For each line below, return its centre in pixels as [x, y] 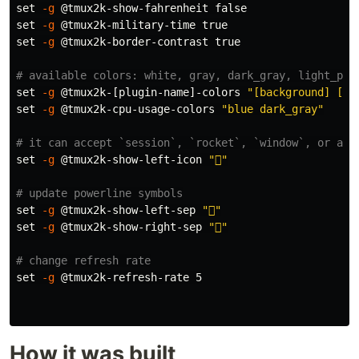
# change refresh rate [83, 260]
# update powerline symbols [99, 193]
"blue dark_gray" [272, 109]
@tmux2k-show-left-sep [128, 210]
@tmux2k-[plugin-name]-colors [151, 92]
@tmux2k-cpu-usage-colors [138, 109]
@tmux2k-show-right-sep [131, 226]
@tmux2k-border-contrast [135, 41]
